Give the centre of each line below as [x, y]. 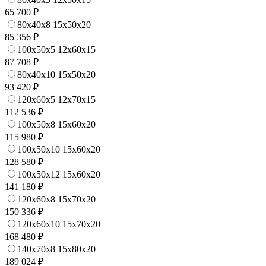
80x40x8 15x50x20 [54, 24]
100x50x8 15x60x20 [56, 124]
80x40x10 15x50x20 [56, 74]
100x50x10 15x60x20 [59, 149]
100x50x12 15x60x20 [59, 174]
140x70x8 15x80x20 [56, 249]
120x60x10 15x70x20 [59, 224]
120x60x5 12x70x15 [56, 99]
